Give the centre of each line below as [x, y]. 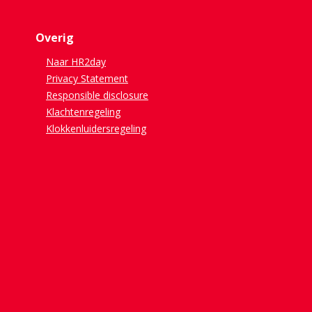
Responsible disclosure [97, 95]
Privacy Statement [87, 79]
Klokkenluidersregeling [96, 129]
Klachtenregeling [83, 112]
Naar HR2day [76, 62]
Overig [54, 38]
